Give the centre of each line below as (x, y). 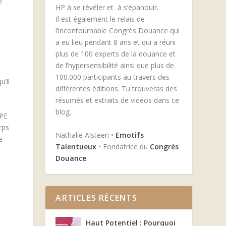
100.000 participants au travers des (113, 77)
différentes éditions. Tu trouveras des (117, 89)
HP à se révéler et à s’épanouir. (107, 8)
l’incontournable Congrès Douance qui (118, 31)
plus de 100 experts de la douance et (116, 54)
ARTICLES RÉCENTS (97, 197)
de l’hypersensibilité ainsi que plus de (115, 66)
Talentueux (76, 146)
